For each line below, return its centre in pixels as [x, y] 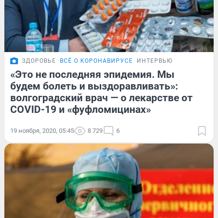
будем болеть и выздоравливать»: [94, 86]
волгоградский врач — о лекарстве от [101, 98]
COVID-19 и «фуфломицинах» [81, 109]
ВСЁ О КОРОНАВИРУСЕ [96, 61]
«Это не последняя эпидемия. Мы [92, 74]
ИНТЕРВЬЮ [155, 61]
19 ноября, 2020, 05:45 [42, 130]
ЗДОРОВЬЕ [39, 61]
